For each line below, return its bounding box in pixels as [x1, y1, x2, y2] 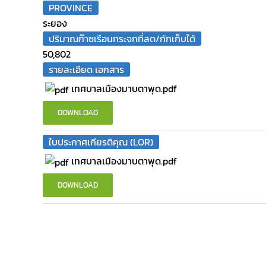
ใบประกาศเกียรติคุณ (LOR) [49, 135, 153, 150]
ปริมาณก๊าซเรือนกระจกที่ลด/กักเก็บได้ [49, 31, 195, 46]
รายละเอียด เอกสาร [49, 62, 124, 77]
